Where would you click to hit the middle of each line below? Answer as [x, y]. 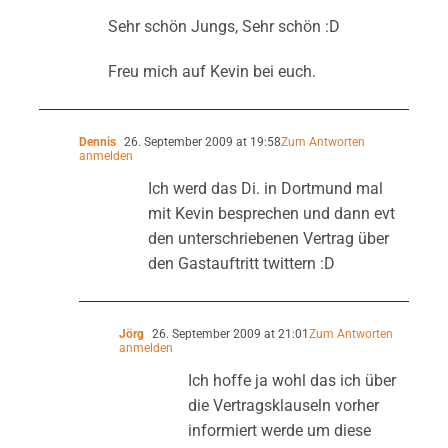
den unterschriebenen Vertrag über [268, 238]
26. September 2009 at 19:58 [200, 141]
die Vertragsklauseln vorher [283, 405]
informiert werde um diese [279, 430]
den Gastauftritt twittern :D [241, 263]
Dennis [97, 141]
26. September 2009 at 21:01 [228, 333]
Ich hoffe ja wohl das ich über [291, 380]
